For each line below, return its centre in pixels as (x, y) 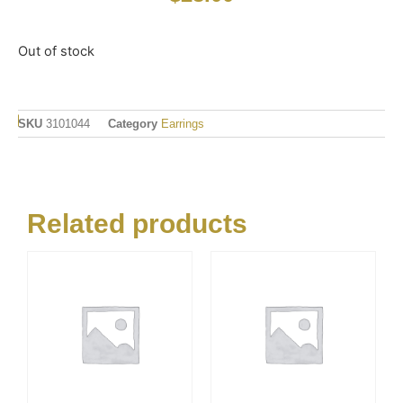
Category (133, 124)
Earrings (183, 124)
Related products (137, 224)
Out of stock (56, 51)
